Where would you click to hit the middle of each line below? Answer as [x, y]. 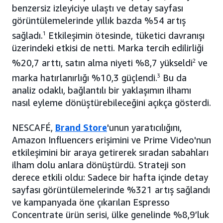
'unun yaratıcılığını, [144, 128]
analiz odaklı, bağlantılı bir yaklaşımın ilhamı [102, 90]
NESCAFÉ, [34, 128]
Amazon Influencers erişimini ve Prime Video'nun [111, 140]
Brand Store [81, 128]
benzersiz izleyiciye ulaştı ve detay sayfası [98, 8]
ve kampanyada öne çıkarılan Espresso [91, 202]
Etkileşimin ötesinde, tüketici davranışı [125, 36]
